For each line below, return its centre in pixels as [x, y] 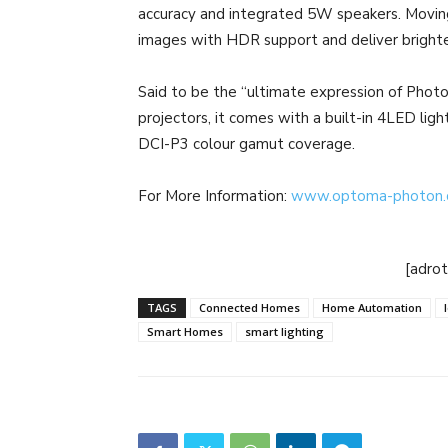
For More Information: [214, 195]
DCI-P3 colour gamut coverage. [246, 143]
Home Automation [372, 307]
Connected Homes [249, 307]
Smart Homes [185, 331]
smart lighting [284, 331]
